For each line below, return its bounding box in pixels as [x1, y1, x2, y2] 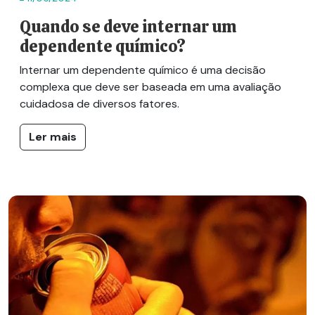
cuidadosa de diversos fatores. [20, 96, 179, 111]
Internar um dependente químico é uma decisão [20, 62, 266, 77]
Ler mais [29, 129, 77, 144]
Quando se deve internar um [20, 15, 237, 37]
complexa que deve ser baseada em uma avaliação [20, 79, 281, 94]
